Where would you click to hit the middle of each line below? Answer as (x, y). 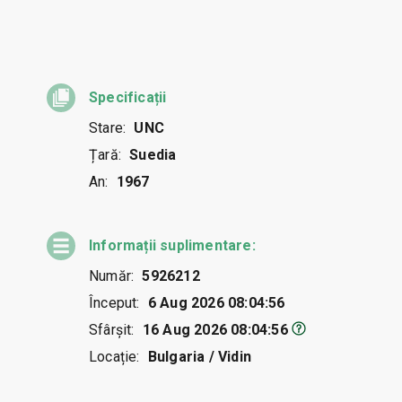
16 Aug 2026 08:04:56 (215, 330)
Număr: (112, 276)
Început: (114, 303)
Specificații (128, 98)
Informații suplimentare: (172, 246)
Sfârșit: (112, 330)
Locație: (114, 357)
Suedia (153, 155)
